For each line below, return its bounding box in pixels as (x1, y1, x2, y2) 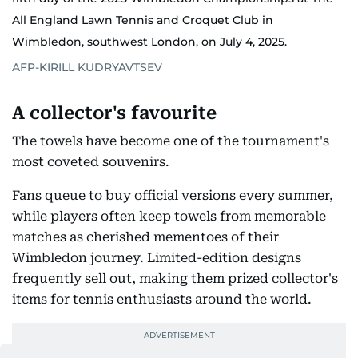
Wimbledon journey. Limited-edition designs (12, 250, 301, 266)
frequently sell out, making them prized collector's (12, 271, 338, 287)
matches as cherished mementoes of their (12, 229, 279, 245)
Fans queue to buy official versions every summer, (12, 188, 333, 204)
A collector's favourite (12, 103, 217, 124)
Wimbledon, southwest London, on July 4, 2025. (12, 34, 287, 50)
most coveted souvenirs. (12, 154, 169, 170)
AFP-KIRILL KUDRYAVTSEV (12, 60, 162, 75)
